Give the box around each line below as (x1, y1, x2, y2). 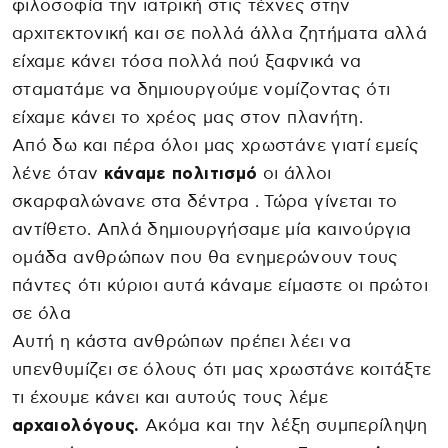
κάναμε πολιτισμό (98, 164, 258, 182)
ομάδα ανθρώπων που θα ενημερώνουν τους (12, 248, 399, 266)
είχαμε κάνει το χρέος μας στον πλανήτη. (12, 108, 364, 126)
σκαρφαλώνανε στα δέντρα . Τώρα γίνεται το (12, 192, 398, 210)
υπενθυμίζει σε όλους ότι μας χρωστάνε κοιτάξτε (12, 360, 432, 378)
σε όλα (12, 304, 72, 322)
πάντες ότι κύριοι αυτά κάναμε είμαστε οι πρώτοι (12, 276, 428, 294)
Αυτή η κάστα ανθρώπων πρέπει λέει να (12, 332, 351, 350)
